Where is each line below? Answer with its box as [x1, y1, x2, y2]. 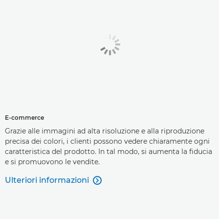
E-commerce [5, 114, 44, 122]
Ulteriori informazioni [5, 175, 89, 185]
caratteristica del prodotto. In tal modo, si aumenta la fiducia [5, 147, 212, 156]
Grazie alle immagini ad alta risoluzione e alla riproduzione [5, 127, 204, 136]
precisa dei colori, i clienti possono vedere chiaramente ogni [5, 137, 210, 146]
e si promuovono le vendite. [5, 157, 100, 167]
